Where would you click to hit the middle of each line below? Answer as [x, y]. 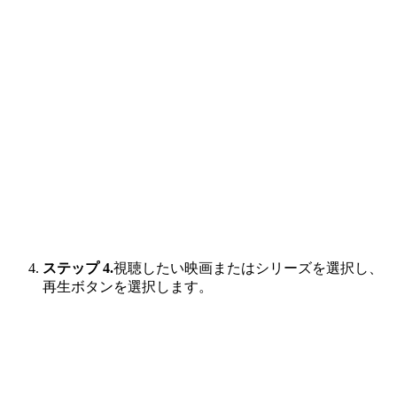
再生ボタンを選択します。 [128, 287]
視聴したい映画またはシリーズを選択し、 [248, 269]
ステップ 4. [78, 269]
